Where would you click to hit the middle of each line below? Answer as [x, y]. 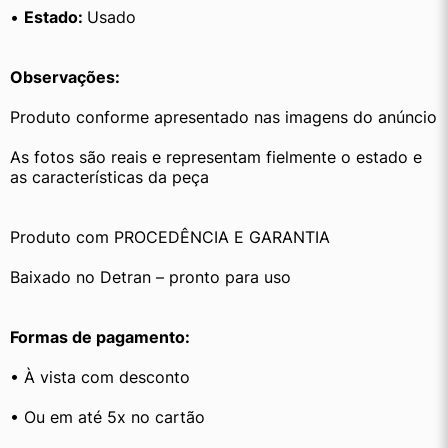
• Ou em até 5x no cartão [107, 417]
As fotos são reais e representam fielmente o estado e [216, 157]
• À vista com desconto [100, 377]
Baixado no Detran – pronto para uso [150, 277]
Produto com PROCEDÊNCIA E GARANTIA [170, 237]
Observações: [65, 77]
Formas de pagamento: [100, 337]
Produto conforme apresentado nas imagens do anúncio [223, 117]
